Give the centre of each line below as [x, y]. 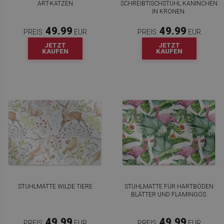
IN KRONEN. [169, 11]
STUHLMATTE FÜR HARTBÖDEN [169, 186]
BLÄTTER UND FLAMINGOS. [169, 194]
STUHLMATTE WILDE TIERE [55, 186]
